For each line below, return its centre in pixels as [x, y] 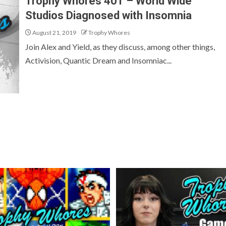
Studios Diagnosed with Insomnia [108, 15]
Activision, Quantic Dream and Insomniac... [98, 60]
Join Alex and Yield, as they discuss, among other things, [120, 47]
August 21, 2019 [54, 33]
